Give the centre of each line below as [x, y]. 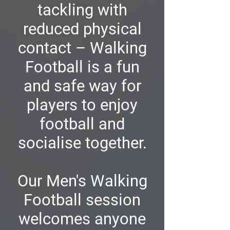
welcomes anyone [82, 219]
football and [82, 124]
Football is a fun [82, 67]
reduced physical [82, 29]
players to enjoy [82, 105]
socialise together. [82, 143]
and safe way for [82, 86]
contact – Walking [82, 48]
